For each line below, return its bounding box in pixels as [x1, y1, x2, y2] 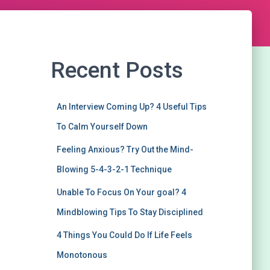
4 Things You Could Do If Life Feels [56, 230, 192, 240]
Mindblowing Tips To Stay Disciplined [56, 207, 203, 217]
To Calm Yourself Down [56, 122, 148, 131]
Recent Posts [50, 57, 183, 83]
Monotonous [56, 250, 107, 260]
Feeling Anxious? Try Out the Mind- [56, 145, 193, 154]
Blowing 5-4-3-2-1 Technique [56, 165, 172, 174]
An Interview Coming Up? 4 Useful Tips [56, 102, 207, 111]
